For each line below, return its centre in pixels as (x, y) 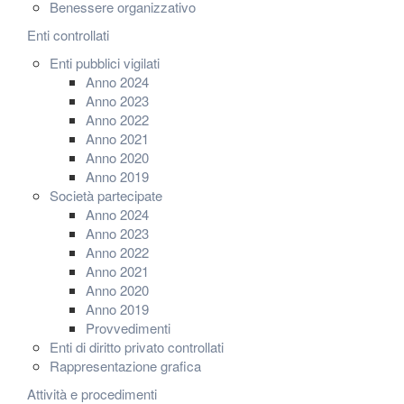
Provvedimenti (128, 328)
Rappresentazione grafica (125, 366)
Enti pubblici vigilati (105, 63)
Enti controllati (68, 35)
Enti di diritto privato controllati (137, 347)
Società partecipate (106, 195)
